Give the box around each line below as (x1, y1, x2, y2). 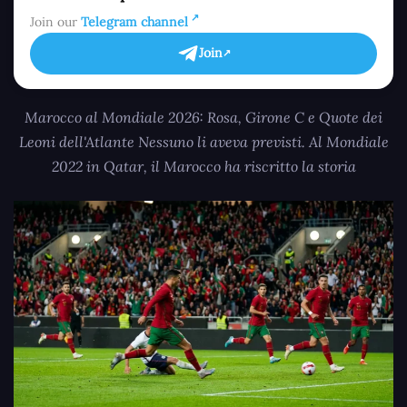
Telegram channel (81, 13, 188, 30)
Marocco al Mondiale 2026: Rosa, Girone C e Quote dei (25, 107, 382, 126)
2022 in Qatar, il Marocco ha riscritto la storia (51, 156, 356, 175)
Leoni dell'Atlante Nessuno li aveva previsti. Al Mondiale (18, 132, 389, 151)
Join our (30, 13, 81, 30)
